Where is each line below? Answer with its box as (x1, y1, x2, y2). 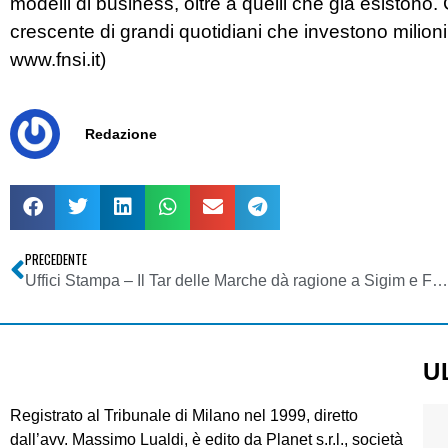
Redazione (85, 125, 157, 142)
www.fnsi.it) (10, 49, 106, 71)
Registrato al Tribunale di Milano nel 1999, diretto (10, 406, 358, 424)
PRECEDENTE (25, 249, 87, 269)
